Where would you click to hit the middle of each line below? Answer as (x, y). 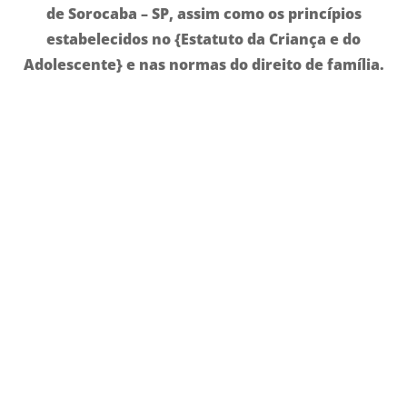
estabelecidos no (110, 39)
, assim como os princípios (265, 13)
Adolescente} (73, 64)
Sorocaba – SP (118, 13)
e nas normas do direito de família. (253, 64)
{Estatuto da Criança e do (268, 39)
